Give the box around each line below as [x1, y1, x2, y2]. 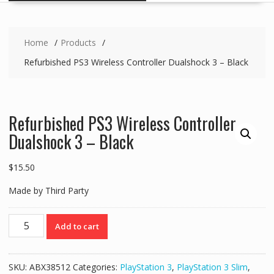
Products [60, 37, 96, 49]
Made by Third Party [8, 185, 89, 197]
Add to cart [55, 221, 100, 232]
